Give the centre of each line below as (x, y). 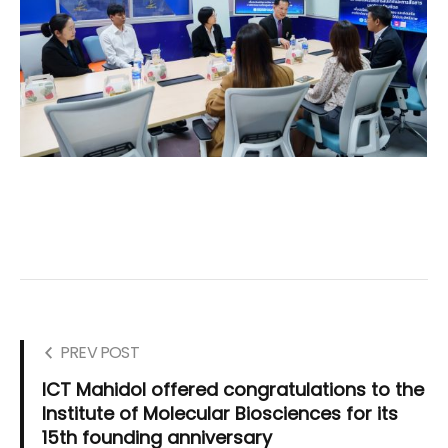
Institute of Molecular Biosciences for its (220, 413)
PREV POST (99, 352)
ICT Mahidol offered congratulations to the (233, 389)
